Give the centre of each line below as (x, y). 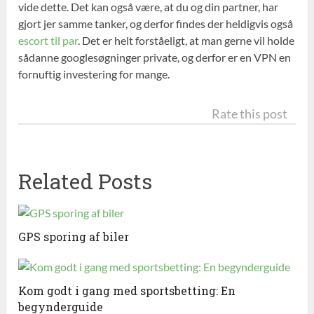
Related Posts (86, 182)
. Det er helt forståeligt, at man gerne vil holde (186, 41)
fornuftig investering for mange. (94, 74)
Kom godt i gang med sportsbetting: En (127, 291)
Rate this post (249, 114)
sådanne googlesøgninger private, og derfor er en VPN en (155, 57)
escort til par (48, 41)
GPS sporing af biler (74, 237)
